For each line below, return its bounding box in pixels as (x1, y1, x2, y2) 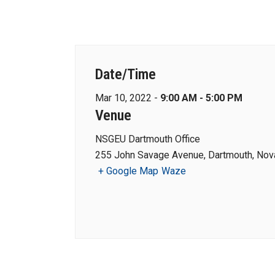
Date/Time (95, 66, 156, 83)
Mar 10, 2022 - (95, 92, 160, 104)
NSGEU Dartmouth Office (95, 133, 200, 145)
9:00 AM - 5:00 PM (160, 92, 242, 104)
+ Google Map (98, 165, 158, 177)
